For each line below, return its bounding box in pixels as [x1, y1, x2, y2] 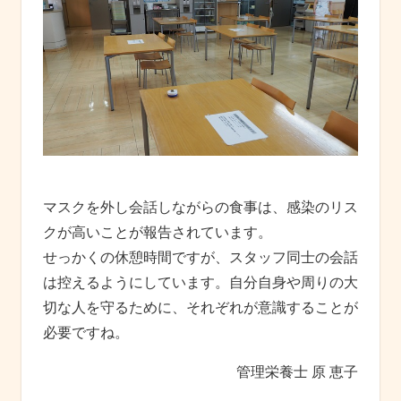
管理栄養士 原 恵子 [236, 364, 358, 380]
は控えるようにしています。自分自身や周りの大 [43, 275, 358, 290]
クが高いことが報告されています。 [43, 225, 272, 240]
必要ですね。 [43, 325, 129, 340]
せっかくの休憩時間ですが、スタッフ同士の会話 [43, 250, 358, 265]
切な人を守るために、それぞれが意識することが [43, 300, 358, 315]
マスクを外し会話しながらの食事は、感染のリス [43, 200, 358, 215]
